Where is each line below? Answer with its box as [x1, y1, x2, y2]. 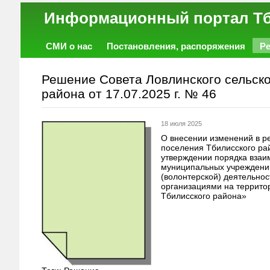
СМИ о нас [46, 41, 92, 51]
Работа [46, 57, 77, 67]
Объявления [128, 57, 186, 67]
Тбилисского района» [161, 191, 246, 201]
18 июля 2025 [161, 120, 202, 127]
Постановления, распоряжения [107, 41, 245, 51]
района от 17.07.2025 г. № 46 [42, 87, 216, 101]
